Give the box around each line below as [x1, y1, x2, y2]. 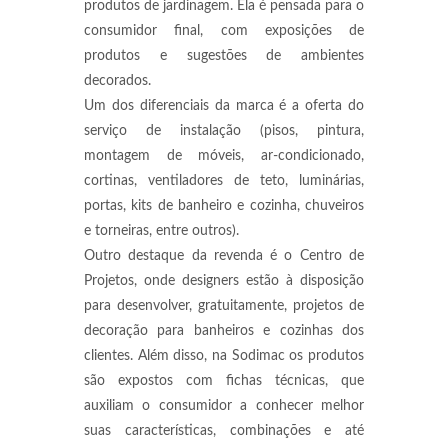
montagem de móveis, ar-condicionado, [84, 149, 364, 163]
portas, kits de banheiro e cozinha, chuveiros [84, 199, 364, 213]
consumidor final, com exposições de [84, 24, 364, 38]
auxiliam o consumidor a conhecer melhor [84, 399, 364, 413]
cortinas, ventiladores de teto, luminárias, [84, 174, 364, 188]
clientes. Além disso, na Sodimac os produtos [84, 349, 364, 363]
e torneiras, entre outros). [84, 224, 239, 238]
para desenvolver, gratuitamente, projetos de [84, 299, 364, 313]
